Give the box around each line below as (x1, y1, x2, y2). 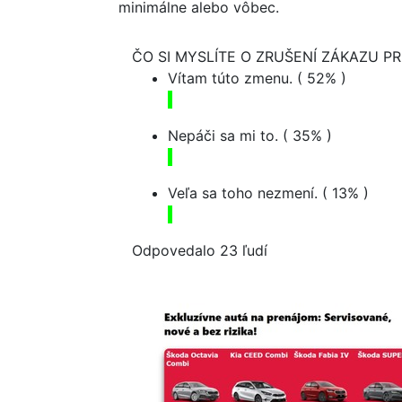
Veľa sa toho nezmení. (168, 184, 322, 202)
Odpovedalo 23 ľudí (132, 241, 272, 259)
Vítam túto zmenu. (168, 69, 297, 87)
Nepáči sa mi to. (168, 127, 283, 144)
